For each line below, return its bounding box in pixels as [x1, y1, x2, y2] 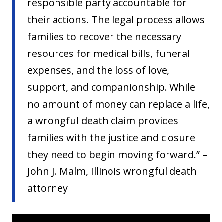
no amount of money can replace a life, [27, 97, 210, 111]
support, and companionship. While [27, 80, 195, 94]
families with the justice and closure [27, 131, 195, 145]
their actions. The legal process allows [27, 13, 205, 27]
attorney [27, 181, 68, 195]
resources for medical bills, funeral [27, 47, 190, 60]
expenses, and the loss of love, [27, 63, 169, 77]
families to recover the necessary [27, 30, 181, 44]
